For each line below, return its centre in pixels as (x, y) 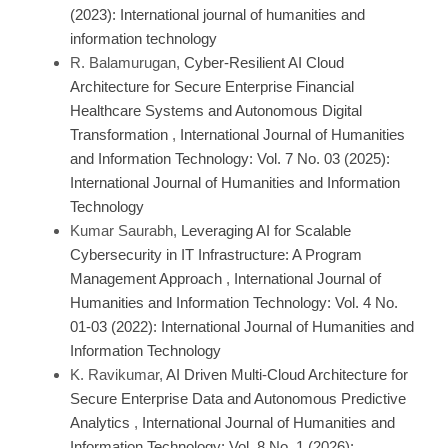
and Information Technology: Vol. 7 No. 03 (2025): (230, 158)
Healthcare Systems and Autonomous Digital (216, 110)
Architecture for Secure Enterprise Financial (212, 86)
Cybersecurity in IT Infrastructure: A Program (216, 254)
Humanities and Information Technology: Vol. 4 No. (234, 302)
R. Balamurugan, (127, 62)
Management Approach (148, 278)
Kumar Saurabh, (125, 230)
